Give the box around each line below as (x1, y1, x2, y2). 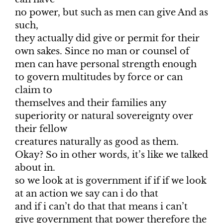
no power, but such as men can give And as (15, 7, 208, 18)
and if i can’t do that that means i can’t (15, 201, 188, 213)
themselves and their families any (15, 98, 166, 109)
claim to (15, 85, 52, 96)
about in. (15, 162, 55, 174)
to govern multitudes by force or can (15, 72, 183, 83)
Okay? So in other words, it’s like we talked (15, 149, 208, 161)
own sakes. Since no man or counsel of (15, 46, 189, 57)
